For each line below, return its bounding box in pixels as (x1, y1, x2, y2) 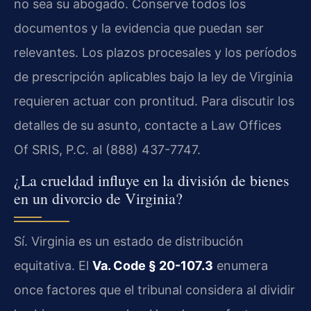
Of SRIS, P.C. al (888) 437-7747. (14, 142, 201, 157)
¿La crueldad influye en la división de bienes (14, 170, 289, 191)
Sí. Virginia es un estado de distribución (14, 234, 244, 249)
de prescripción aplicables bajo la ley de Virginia (14, 69, 293, 84)
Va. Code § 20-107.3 (92, 258, 213, 274)
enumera (213, 258, 268, 274)
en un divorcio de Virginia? (14, 188, 183, 209)
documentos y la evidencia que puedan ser (14, 20, 264, 35)
